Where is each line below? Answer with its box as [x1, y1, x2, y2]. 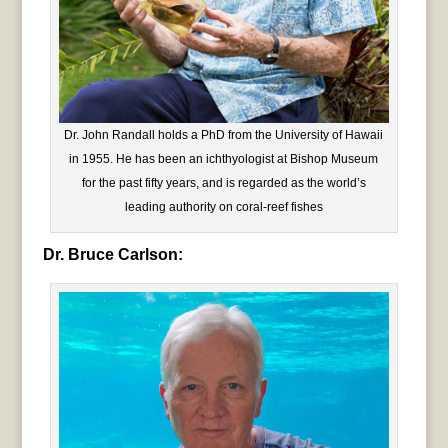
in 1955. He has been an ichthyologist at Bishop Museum [69, 152, 379, 167]
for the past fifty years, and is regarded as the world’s [81, 176, 366, 191]
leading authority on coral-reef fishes [124, 200, 323, 215]
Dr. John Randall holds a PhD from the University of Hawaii [64, 128, 384, 143]
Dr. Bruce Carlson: [42, 246, 183, 264]
